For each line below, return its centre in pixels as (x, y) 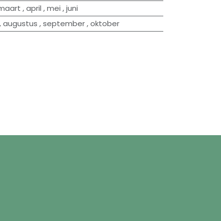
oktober (105, 23)
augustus (20, 23)
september (64, 23)
